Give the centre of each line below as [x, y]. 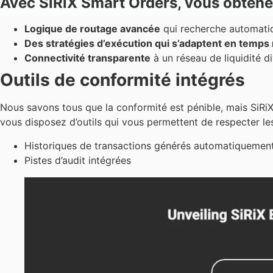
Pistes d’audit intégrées [78, 160]
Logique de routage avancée [92, 29]
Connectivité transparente [87, 58]
